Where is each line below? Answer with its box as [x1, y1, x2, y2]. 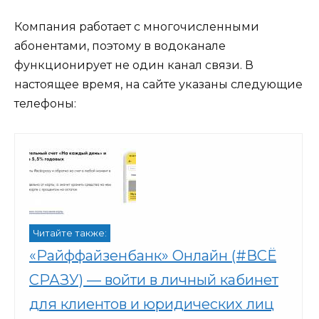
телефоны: [14, 97, 76, 111]
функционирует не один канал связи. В [14, 58, 253, 73]
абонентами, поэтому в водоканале [14, 39, 226, 53]
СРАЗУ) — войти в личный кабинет [29, 271, 278, 288]
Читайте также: [33, 227, 107, 239]
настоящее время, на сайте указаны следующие [14, 78, 303, 92]
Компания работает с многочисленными [14, 20, 259, 34]
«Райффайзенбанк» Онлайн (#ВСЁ [29, 246, 276, 264]
